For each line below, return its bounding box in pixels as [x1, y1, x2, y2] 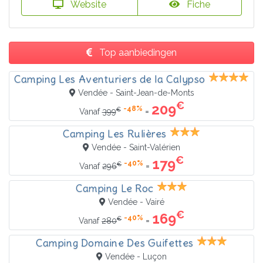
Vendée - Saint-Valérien [92, 142, 180, 152]
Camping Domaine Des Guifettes [36, 236, 194, 249]
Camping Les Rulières [63, 127, 167, 140]
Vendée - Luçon [105, 251, 167, 261]
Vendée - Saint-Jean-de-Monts [77, 87, 194, 97]
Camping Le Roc [76, 181, 154, 195]
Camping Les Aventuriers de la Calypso [14, 72, 205, 86]
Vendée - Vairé [107, 197, 164, 207]
